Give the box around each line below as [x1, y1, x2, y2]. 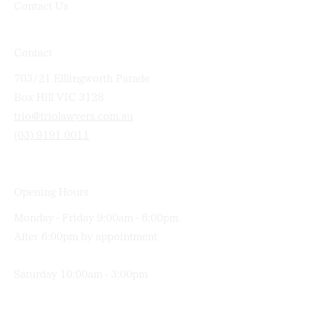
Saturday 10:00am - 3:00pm [14, 269, 148, 281]
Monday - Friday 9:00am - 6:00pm [14, 212, 179, 225]
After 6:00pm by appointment [14, 231, 158, 244]
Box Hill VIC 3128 [14, 92, 107, 104]
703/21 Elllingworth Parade [14, 73, 150, 86]
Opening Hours [14, 187, 89, 199]
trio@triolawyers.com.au [14, 111, 133, 123]
